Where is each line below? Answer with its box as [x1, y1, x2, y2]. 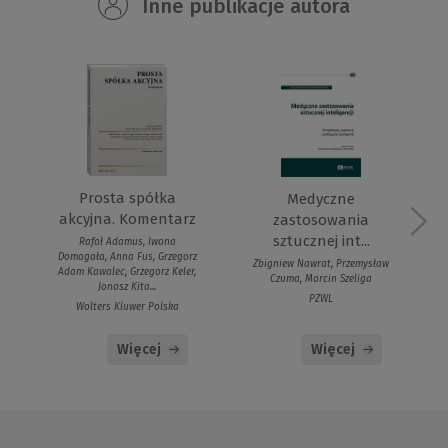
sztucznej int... [272, 232, 370, 251]
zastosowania [273, 211, 369, 230]
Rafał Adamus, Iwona [78, 236, 176, 249]
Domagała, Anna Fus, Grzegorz [57, 251, 197, 264]
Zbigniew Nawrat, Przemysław [253, 258, 389, 271]
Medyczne [287, 190, 355, 209]
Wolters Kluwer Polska [75, 301, 179, 314]
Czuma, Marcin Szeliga [270, 273, 372, 286]
